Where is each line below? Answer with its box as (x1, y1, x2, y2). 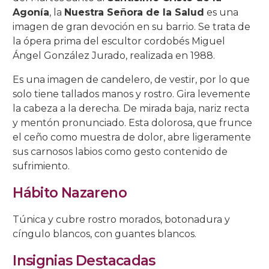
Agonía (13, 7, 50, 19)
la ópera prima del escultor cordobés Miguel (13, 35, 226, 47)
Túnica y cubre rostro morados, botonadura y (13, 214, 231, 226)
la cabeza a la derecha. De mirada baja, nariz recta (13, 103, 250, 115)
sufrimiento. (13, 160, 70, 172)
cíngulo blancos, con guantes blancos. (13, 228, 197, 240)
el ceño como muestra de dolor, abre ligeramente (13, 131, 252, 144)
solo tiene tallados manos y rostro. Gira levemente (13, 88, 251, 100)
